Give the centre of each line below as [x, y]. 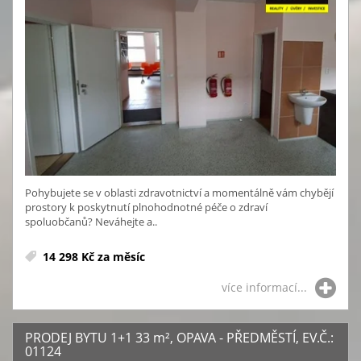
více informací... [264, 287]
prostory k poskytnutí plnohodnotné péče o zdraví [146, 207]
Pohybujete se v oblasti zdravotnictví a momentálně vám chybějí [179, 192]
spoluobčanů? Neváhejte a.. [91, 221]
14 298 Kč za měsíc [92, 256]
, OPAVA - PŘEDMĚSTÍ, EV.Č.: [252, 337]
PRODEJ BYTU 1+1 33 [89, 337]
